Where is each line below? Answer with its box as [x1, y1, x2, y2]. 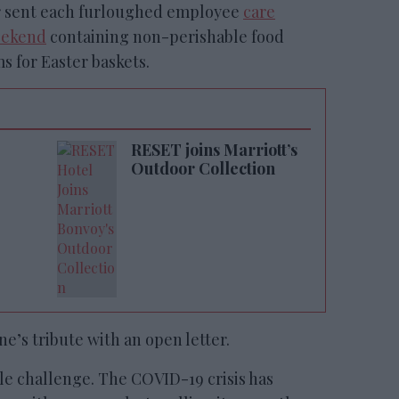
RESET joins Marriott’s [131, 139, 297, 160]
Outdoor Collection [131, 158, 275, 179]
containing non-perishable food [46, 26, 284, 47]
